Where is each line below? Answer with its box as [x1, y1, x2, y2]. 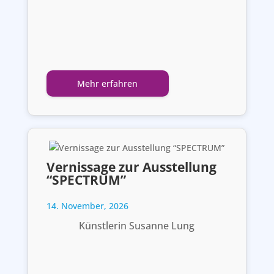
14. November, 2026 [46, 199, 128, 212]
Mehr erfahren [77, 77, 138, 89]
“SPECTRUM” [46, 171, 126, 188]
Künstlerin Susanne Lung [79, 218, 195, 232]
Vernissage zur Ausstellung [46, 158, 217, 176]
